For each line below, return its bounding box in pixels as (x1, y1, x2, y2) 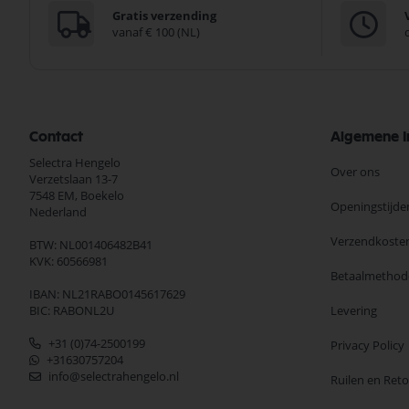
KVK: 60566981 (29, 253, 108, 270)
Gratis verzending (112, 7, 216, 25)
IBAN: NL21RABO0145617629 (29, 286, 185, 303)
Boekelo (80, 187, 124, 204)
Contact (29, 130, 83, 145)
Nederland (29, 204, 87, 221)
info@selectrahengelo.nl (48, 368, 179, 385)
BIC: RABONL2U (29, 302, 114, 320)
